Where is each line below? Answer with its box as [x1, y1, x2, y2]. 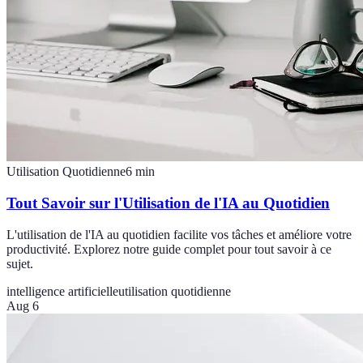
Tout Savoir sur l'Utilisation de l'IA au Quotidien [6, 194, 330, 212]
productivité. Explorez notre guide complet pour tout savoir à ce [6, 241, 331, 256]
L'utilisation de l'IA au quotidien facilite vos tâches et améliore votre [6, 227, 352, 241]
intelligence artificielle [6, 284, 118, 298]
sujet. [6, 256, 33, 271]
